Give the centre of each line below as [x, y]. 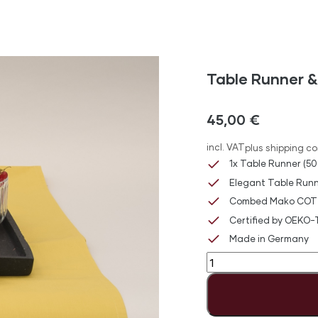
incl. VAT [225, 147]
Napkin [224, 307]
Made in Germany [269, 238]
